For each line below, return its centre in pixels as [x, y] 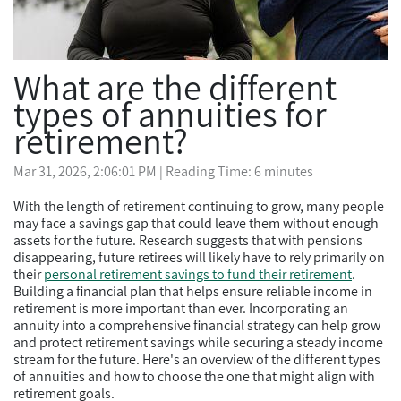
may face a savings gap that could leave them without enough [196, 223]
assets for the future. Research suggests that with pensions [188, 240]
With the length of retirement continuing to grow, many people [199, 206]
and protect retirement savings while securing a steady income [198, 342]
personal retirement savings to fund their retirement [198, 274]
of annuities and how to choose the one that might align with [194, 376]
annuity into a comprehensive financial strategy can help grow [197, 325]
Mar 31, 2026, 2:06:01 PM [85, 171]
